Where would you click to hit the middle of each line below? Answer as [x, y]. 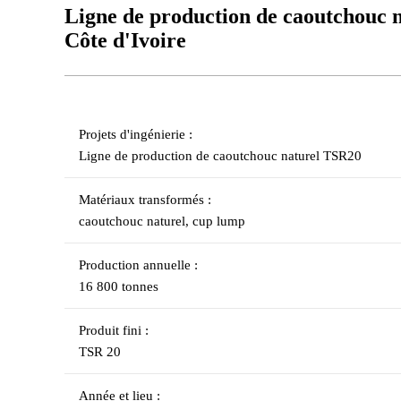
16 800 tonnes [119, 286]
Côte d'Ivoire [125, 40]
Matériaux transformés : [145, 200]
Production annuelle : [138, 265]
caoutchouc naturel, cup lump [162, 221]
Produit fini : [114, 330]
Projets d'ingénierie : [136, 134]
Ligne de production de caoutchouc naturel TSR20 [220, 156]
